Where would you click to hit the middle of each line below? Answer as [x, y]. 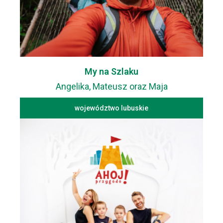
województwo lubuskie [111, 108]
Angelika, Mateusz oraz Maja [111, 87]
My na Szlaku [111, 72]
